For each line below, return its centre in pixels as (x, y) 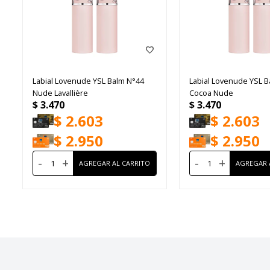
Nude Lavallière (60, 93)
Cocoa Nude (211, 93)
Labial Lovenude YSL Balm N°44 (88, 80)
